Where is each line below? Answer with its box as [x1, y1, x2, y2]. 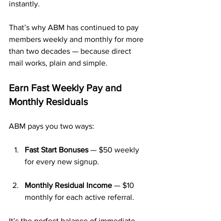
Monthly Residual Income [25, 181, 112, 189]
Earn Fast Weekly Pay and [9, 82, 124, 93]
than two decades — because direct [9, 47, 133, 55]
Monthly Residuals [9, 96, 88, 107]
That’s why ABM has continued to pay [9, 23, 141, 32]
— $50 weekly [88, 146, 141, 154]
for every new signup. [25, 157, 99, 166]
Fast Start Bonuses [25, 146, 88, 154]
